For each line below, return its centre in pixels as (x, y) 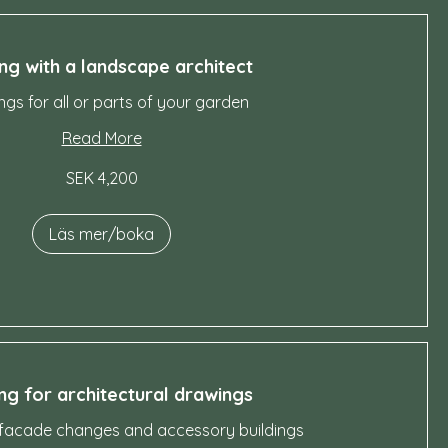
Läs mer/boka (101, 234)
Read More (101, 138)
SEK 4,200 (101, 178)
